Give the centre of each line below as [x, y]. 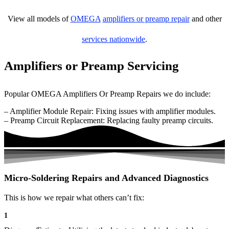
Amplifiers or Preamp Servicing [91, 66]
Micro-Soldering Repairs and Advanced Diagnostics [106, 178]
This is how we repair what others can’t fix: [74, 198]
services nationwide [113, 39]
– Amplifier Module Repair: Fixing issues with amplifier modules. [110, 111]
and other [205, 19]
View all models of [39, 19]
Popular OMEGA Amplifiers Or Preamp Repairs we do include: [107, 94]
